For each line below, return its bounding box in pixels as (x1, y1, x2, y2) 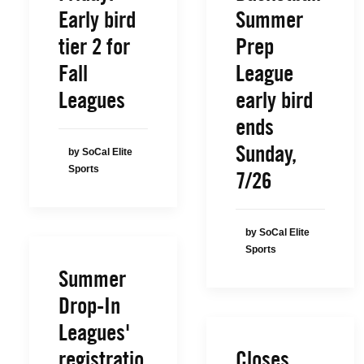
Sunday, (236, 140, 297, 167)
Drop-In (58, 292, 120, 319)
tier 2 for (58, 32, 130, 60)
